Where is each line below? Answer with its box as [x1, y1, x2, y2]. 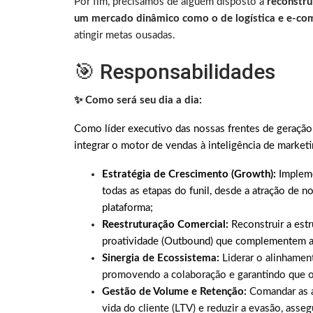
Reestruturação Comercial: [102, 219, 231, 231]
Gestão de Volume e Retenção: [102, 286, 247, 298]
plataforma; [102, 203, 153, 214]
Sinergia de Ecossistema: [102, 253, 219, 264]
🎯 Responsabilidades [74, 59, 275, 85]
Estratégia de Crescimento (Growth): [102, 169, 276, 180]
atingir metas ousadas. [74, 30, 175, 41]
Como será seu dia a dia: [85, 95, 202, 106]
